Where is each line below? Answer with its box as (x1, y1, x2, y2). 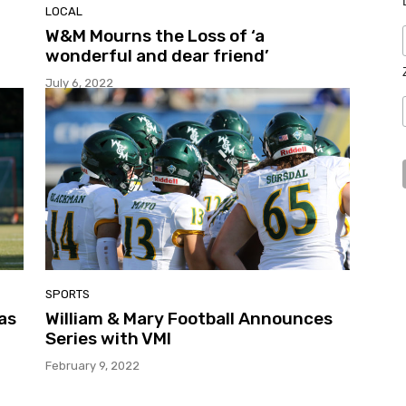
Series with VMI (45, 328, 171, 350)
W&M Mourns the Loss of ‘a (45, 24, 265, 46)
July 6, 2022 (45, 75, 113, 90)
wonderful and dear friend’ (45, 44, 269, 66)
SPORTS (45, 287, 90, 302)
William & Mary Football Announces (45, 308, 333, 330)
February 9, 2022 (45, 359, 140, 373)
